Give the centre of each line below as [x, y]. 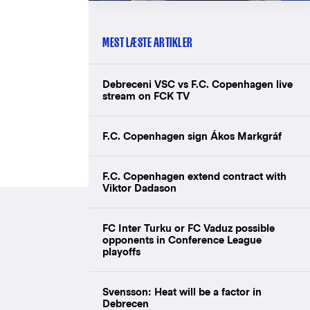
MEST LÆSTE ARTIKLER [148, 42]
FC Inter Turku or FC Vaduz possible [189, 228]
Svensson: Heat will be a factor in [182, 291]
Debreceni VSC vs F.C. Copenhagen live [198, 84]
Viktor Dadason [141, 188]
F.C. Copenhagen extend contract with [194, 176]
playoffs [121, 251]
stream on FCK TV [146, 95]
